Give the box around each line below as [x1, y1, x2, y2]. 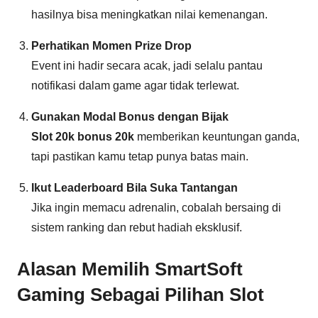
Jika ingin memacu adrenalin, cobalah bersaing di [31, 201, 281, 214]
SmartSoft [155, 258, 243, 280]
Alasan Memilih [17, 258, 155, 280]
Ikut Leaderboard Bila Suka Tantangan [31, 181, 238, 194]
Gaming [17, 283, 85, 305]
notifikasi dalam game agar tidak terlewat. [31, 79, 239, 92]
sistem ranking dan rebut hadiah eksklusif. [31, 221, 242, 234]
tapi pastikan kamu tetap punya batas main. [31, 150, 248, 163]
